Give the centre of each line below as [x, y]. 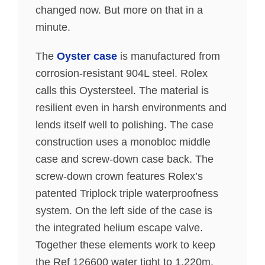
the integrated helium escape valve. [119, 228]
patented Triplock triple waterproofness [127, 194]
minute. [53, 28]
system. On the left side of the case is [124, 211]
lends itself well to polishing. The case [125, 125]
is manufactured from [169, 56]
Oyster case [87, 56]
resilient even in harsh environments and [131, 108]
